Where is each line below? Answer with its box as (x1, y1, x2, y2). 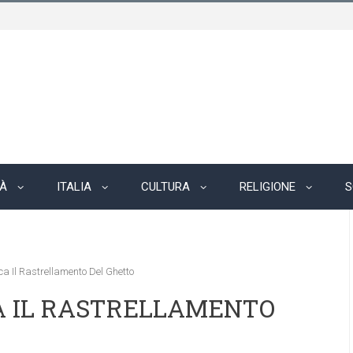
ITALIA (57, 180, 91, 194)
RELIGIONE (240, 180, 295, 194)
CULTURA (141, 180, 190, 194)
